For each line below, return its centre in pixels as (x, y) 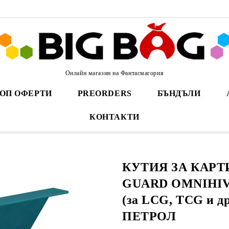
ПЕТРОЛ (149, 216)
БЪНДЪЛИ (179, 93)
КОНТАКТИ (114, 117)
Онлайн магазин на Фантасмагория (114, 73)
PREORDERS (105, 93)
